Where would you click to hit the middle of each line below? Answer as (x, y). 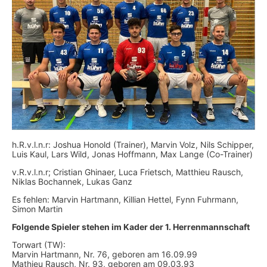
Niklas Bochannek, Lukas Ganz (72, 181)
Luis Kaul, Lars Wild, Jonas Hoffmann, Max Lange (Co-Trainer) (132, 154)
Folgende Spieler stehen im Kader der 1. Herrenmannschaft (131, 226)
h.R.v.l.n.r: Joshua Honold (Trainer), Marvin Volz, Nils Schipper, (133, 144)
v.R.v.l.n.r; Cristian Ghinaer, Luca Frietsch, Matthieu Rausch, (128, 172)
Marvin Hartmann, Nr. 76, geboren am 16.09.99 (105, 254)
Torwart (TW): (39, 244)
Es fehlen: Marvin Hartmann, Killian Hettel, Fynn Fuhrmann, (125, 199)
